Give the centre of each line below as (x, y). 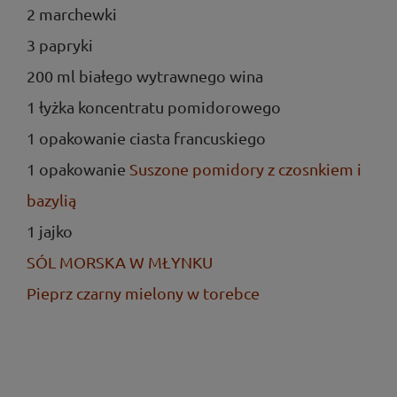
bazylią (51, 200)
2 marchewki (72, 14)
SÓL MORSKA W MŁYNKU (120, 262)
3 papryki (60, 45)
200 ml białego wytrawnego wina (145, 76)
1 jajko (50, 231)
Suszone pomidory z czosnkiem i (245, 169)
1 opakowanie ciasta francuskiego (146, 138)
